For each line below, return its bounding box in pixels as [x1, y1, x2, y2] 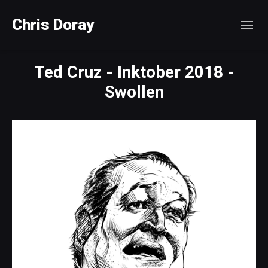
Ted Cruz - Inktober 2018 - [33, 62, 234, 82]
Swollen [104, 82, 164, 102]
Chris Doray [12, 16, 94, 33]
